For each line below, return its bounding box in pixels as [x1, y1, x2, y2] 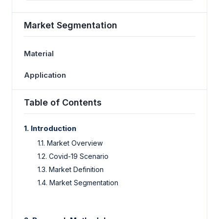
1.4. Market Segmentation [38, 178, 118, 187]
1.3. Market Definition [38, 165, 104, 174]
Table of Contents [24, 97, 102, 108]
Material [24, 48, 54, 58]
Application [24, 70, 66, 80]
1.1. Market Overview [38, 138, 103, 147]
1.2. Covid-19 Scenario [38, 152, 109, 160]
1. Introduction [24, 123, 76, 133]
